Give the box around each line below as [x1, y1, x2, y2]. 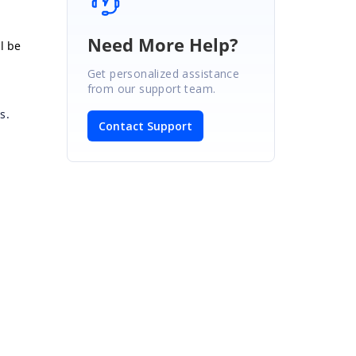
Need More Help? [87, 32, 238, 56]
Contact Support [98, 118, 192, 133]
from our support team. [87, 80, 216, 96]
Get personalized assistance [87, 65, 240, 81]
